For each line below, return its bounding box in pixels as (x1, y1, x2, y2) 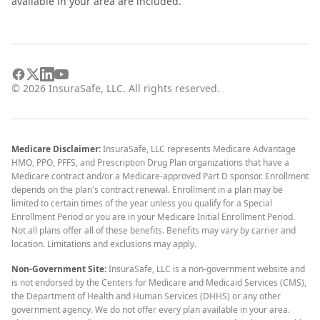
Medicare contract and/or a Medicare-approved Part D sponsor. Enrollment (11, 170, 309, 182)
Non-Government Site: (11, 263, 106, 275)
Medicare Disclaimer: (11, 143, 101, 155)
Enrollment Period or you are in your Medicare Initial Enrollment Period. (11, 211, 295, 223)
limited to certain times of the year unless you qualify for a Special (11, 197, 272, 209)
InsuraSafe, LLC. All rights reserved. (46, 81, 220, 95)
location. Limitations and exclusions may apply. (11, 238, 196, 250)
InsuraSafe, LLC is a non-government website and (109, 263, 305, 275)
